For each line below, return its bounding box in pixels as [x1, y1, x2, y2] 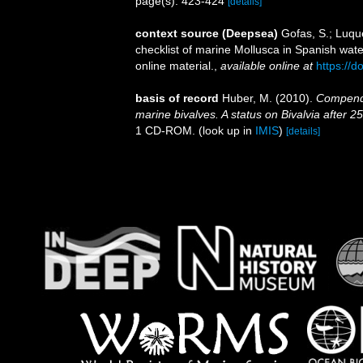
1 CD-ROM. [135, 124, 199, 137]
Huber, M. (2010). [222, 92, 316, 105]
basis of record [135, 92, 219, 105]
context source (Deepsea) [135, 27, 278, 40]
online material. [135, 59, 214, 72]
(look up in [199, 124, 255, 137]
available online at [220, 59, 313, 72]
